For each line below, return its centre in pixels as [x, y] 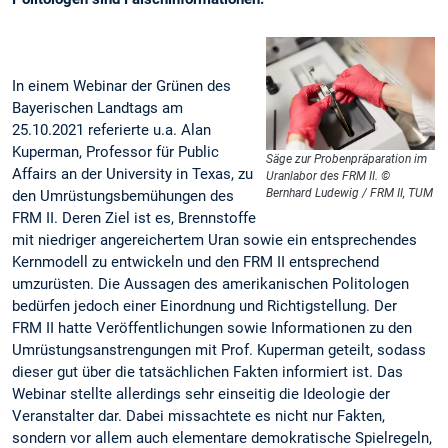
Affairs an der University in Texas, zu [132, 173]
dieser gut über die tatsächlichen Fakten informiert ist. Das [207, 371]
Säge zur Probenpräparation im [347, 159]
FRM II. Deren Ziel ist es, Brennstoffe [134, 217]
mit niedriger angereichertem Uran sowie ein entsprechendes [214, 239]
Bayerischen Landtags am [97, 107]
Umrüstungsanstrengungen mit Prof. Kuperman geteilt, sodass [219, 349]
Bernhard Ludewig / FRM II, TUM [350, 193]
